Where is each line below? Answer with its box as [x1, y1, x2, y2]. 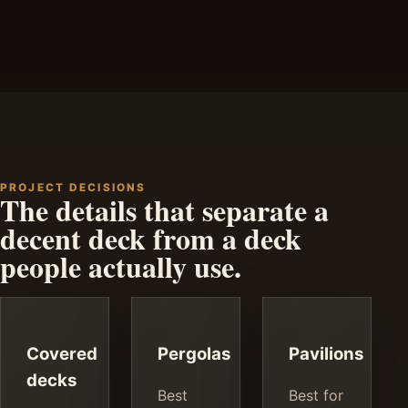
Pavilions [289, 343, 364, 365]
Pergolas [158, 343, 231, 365]
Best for [289, 385, 343, 404]
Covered [26, 343, 97, 365]
